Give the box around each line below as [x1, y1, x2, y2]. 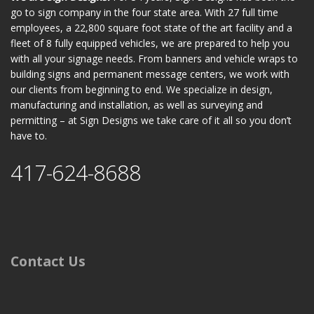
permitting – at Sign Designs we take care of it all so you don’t [11, 114, 292, 127]
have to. [11, 129, 47, 142]
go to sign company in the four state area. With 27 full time [11, 6, 278, 19]
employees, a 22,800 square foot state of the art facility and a [11, 21, 292, 34]
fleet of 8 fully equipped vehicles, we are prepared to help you [11, 36, 289, 50]
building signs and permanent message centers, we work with [11, 67, 289, 81]
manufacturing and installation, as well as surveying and [11, 98, 263, 111]
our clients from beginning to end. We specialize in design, [11, 83, 273, 96]
